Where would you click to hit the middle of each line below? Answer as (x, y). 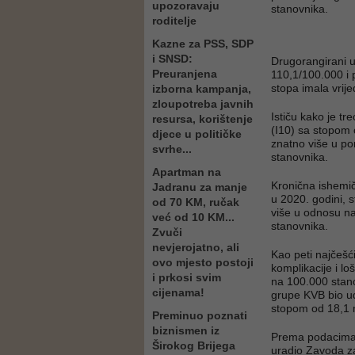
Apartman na (187, 172)
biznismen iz (186, 330)
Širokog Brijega (194, 345)
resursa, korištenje (202, 119)
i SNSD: (172, 59)
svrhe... (172, 149)
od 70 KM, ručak (196, 202)
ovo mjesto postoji (203, 262)
